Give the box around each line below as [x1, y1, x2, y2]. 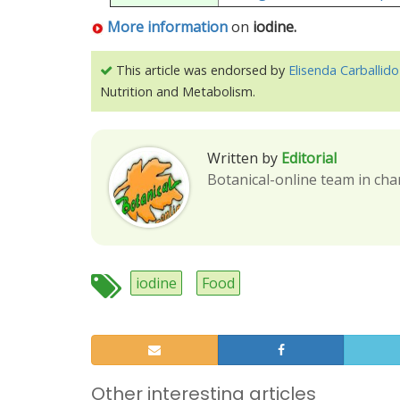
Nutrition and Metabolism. [100, 83, 255, 100]
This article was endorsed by [112, 62, 288, 79]
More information [107, 17, 228, 37]
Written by [207, 148, 278, 168]
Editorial [281, 148, 337, 168]
